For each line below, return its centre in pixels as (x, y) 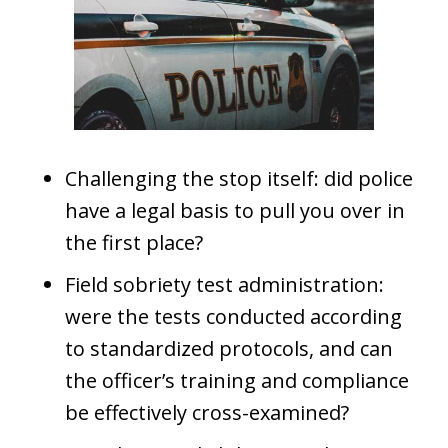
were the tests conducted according (233, 316)
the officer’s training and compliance (237, 380)
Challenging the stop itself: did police (239, 178)
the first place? (134, 242)
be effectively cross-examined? (207, 412)
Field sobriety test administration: (224, 284)
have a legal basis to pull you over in (235, 210)
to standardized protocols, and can (229, 348)
